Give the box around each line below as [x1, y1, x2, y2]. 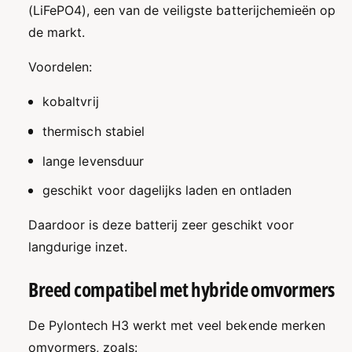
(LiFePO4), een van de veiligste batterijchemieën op [28, 2, 335, 19]
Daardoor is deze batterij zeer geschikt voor [28, 217, 294, 233]
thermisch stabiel [42, 123, 145, 139]
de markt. [28, 24, 86, 41]
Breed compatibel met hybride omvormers [28, 276, 335, 303]
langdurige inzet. [28, 239, 128, 255]
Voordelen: [28, 59, 93, 75]
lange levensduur [42, 152, 144, 169]
